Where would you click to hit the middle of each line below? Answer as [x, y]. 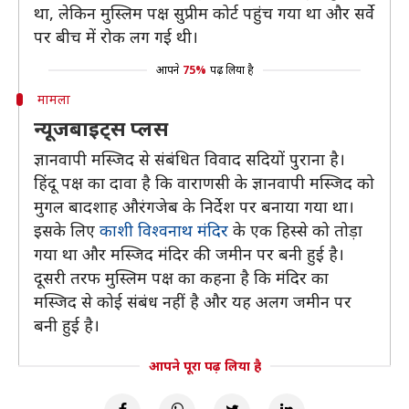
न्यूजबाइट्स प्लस [101, 128]
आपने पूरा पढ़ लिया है [204, 366]
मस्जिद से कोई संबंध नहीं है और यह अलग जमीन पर [193, 301]
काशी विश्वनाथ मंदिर [164, 230]
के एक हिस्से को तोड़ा [295, 230]
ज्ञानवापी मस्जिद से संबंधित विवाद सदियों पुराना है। [189, 159]
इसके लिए [67, 230]
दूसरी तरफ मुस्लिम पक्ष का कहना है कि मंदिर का [181, 278]
